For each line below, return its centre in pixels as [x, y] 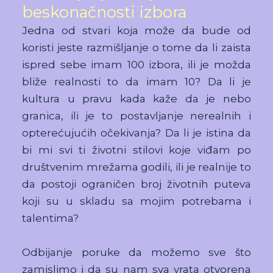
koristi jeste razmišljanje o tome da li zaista [136, 47]
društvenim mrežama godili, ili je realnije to [136, 167]
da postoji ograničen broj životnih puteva [136, 184]
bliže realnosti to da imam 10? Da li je [136, 81]
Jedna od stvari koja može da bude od [136, 30]
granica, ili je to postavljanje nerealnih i [136, 115]
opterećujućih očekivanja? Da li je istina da [136, 133]
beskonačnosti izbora [105, 12]
